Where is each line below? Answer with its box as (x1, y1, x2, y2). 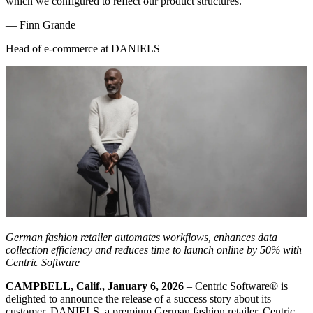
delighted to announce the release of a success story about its (6, 292, 271, 305)
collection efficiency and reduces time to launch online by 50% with (6, 243, 302, 256)
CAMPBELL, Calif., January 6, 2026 (6, 279, 184, 292)
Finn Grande (20, 18, 75, 31)
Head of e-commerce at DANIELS (6, 42, 160, 54)
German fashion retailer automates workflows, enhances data (6, 231, 277, 243)
